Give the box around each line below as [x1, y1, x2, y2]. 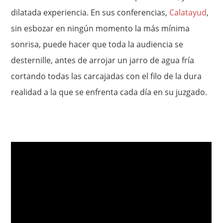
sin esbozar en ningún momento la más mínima [11, 23, 190, 34]
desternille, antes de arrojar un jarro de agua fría [11, 55, 195, 66]
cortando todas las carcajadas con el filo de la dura [11, 71, 202, 82]
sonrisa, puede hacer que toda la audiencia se [11, 39, 184, 50]
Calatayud [169, 7, 207, 18]
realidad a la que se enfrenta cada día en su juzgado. [11, 87, 208, 98]
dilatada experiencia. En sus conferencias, [11, 7, 170, 18]
